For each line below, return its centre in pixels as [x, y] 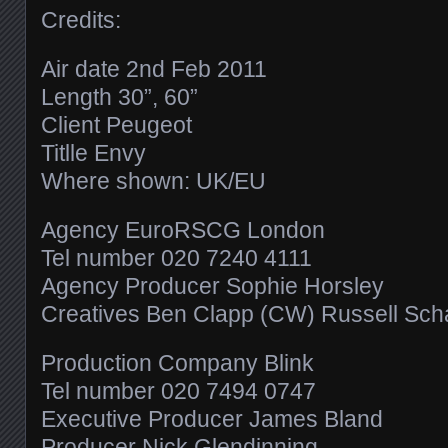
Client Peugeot [116, 124]
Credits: [81, 19]
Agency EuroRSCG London [183, 229]
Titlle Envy [93, 152]
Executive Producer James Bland [212, 418]
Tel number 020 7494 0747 [178, 390]
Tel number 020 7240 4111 [176, 257]
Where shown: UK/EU [153, 180]
